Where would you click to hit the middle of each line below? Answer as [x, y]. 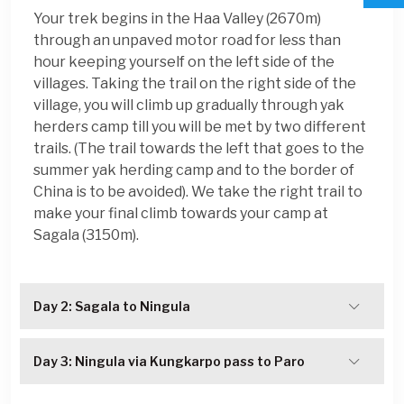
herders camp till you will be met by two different [200, 127]
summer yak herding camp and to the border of [194, 170]
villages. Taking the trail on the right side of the [195, 83]
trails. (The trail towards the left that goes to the [199, 148]
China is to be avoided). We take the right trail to [198, 192]
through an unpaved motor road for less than [187, 40]
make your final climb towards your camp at [181, 213]
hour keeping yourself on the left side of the [184, 62]
